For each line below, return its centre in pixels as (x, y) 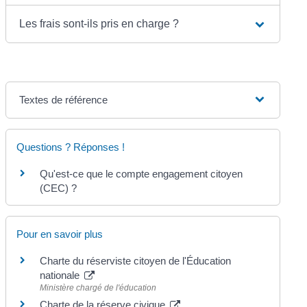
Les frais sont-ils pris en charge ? (99, 23)
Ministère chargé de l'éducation (98, 287)
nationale (61, 275)
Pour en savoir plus (60, 234)
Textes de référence (64, 99)
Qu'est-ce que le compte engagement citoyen (142, 173)
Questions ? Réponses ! (71, 147)
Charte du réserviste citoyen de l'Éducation (136, 260)
